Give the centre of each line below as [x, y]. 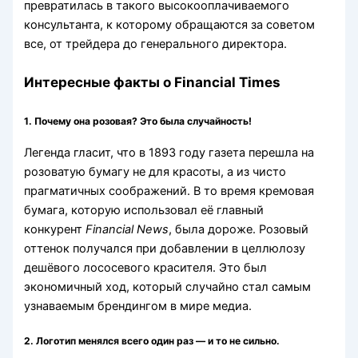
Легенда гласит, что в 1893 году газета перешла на [169, 153]
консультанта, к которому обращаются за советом [170, 24]
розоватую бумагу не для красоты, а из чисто [155, 172]
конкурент [55, 230]
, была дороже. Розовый [239, 230]
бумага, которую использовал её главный [144, 211]
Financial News [127, 230]
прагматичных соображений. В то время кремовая [169, 191]
